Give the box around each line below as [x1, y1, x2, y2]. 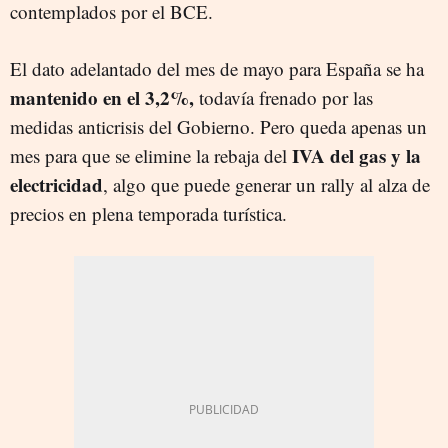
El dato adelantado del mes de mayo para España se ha [10, 55, 424, 81]
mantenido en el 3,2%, [10, 83, 194, 111]
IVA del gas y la [287, 141, 421, 169]
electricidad [10, 170, 103, 198]
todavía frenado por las [194, 84, 373, 110]
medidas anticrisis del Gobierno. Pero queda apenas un [10, 113, 427, 139]
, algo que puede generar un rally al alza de [103, 171, 430, 197]
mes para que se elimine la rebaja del [10, 142, 287, 168]
